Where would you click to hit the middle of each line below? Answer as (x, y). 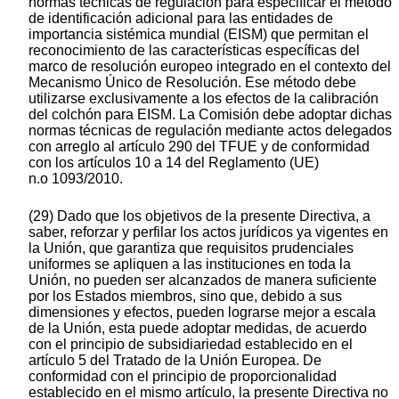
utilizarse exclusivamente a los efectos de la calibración (204, 99)
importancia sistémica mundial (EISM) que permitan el (199, 35)
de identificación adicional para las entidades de (181, 19)
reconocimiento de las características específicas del (194, 51)
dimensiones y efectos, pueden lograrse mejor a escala (202, 313)
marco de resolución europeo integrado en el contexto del (210, 67)
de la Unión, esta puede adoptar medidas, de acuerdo (198, 329)
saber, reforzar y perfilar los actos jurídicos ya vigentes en (208, 232)
